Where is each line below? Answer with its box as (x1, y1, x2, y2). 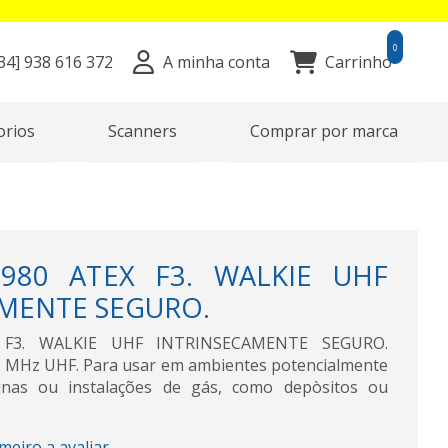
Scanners (107, 120, 177, 142)
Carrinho (325, 51, 392, 73)
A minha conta (162, 51, 270, 73)
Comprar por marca (250, 120, 398, 142)
